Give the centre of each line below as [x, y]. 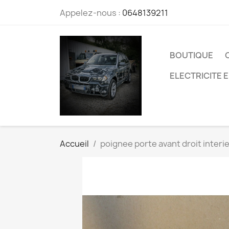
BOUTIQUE [191, 55]
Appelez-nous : [91, 13]
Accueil [74, 143]
